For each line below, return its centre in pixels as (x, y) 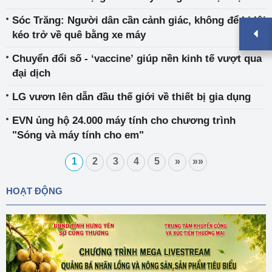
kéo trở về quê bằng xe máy (79, 35)
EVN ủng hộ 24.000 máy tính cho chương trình (124, 120)
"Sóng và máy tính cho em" (78, 135)
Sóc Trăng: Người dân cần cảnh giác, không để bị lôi (139, 20)
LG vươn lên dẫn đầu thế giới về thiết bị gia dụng (131, 97)
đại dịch (31, 73)
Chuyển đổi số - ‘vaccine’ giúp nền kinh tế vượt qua (137, 58)
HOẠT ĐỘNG (34, 191)
